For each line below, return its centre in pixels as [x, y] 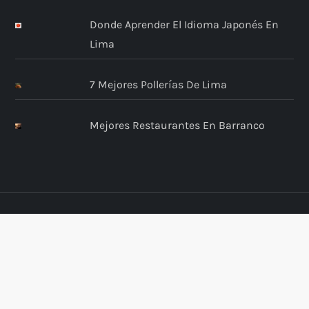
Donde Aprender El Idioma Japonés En [184, 25]
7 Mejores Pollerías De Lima [158, 85]
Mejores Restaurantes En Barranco [177, 126]
